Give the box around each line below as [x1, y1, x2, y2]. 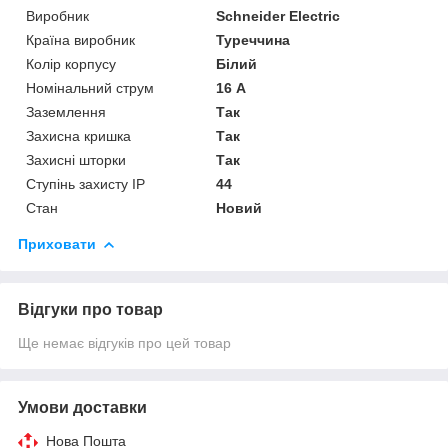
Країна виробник [26, 31, 135, 48]
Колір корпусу [26, 55, 116, 72]
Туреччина [216, 31, 291, 48]
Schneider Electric [216, 7, 341, 24]
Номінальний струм [26, 79, 154, 96]
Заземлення [26, 103, 106, 120]
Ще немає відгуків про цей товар [18, 334, 231, 351]
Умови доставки [18, 398, 147, 416]
